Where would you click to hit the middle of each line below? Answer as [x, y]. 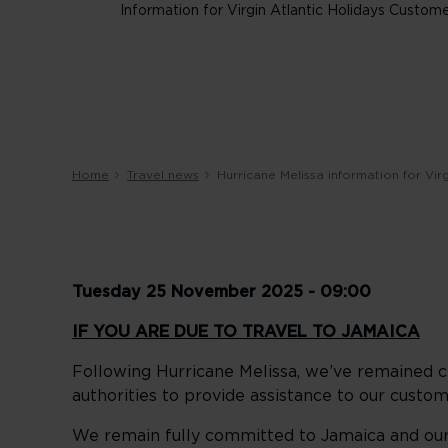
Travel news [163, 175]
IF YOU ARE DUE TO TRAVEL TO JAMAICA [246, 332]
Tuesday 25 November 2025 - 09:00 [221, 292]
